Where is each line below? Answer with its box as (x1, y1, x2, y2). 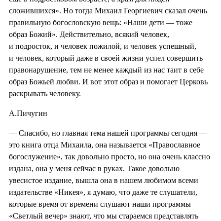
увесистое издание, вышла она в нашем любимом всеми (9, 176, 198, 184)
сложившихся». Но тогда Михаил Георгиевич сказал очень (9, 6, 207, 15)
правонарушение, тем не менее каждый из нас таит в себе (9, 65, 204, 74)
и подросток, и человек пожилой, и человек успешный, (9, 41, 196, 50)
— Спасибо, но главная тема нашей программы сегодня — (9, 128, 207, 137)
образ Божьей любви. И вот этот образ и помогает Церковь (9, 77, 208, 86)
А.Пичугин (9, 109, 47, 117)
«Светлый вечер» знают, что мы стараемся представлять (9, 211, 198, 220)
